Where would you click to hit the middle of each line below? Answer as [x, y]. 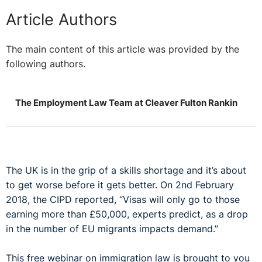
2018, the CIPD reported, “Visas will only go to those [123, 200]
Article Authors [61, 19]
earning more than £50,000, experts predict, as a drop [127, 215]
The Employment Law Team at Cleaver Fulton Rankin [126, 103]
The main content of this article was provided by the [123, 49]
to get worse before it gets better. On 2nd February [120, 185]
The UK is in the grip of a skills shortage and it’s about [126, 171]
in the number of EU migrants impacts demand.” [113, 229]
